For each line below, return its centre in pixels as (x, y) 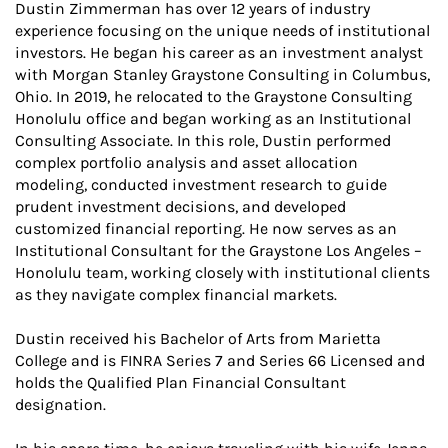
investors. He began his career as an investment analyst (219, 52)
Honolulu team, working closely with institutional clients (222, 272)
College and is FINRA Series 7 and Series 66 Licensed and (220, 360)
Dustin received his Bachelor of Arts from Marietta (198, 338)
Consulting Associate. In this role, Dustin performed (203, 140)
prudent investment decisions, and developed (180, 206)
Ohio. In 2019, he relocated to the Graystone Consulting (213, 96)
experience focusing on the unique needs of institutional (222, 30)
